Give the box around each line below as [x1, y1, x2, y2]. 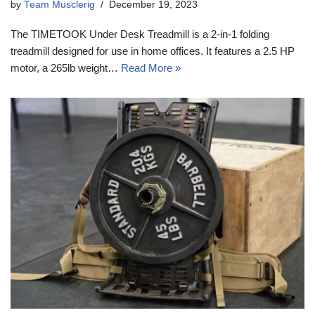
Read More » [121, 61, 181, 74]
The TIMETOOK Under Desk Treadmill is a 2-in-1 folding [11, 27, 269, 40]
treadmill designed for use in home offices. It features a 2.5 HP [11, 44, 295, 57]
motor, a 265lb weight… [11, 61, 121, 74]
